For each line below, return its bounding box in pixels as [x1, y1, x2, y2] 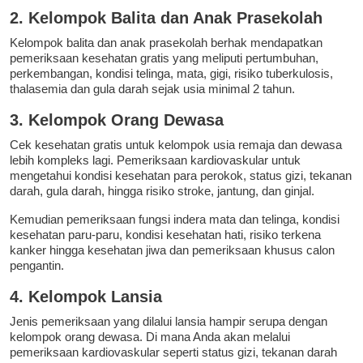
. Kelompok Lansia [19, 288, 162, 306]
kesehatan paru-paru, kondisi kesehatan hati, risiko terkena [10, 228, 321, 242]
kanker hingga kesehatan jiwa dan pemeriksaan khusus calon [10, 243, 335, 258]
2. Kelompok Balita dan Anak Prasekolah [10, 9, 322, 28]
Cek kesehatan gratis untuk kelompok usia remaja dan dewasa [10, 138, 342, 152]
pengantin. [10, 258, 64, 273]
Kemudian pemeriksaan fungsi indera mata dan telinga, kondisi [10, 212, 340, 227]
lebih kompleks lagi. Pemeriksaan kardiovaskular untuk [10, 153, 301, 168]
